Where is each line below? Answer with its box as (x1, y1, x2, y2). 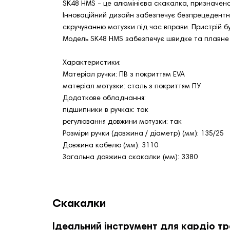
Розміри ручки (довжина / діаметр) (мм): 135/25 (63, 130, 224, 138)
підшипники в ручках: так (63, 107, 148, 114)
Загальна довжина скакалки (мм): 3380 (63, 154, 198, 161)
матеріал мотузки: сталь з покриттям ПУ (63, 83, 201, 90)
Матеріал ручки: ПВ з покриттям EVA (63, 71, 185, 79)
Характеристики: (63, 60, 121, 67)
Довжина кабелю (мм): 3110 (63, 142, 158, 149)
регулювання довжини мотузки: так (63, 119, 182, 126)
